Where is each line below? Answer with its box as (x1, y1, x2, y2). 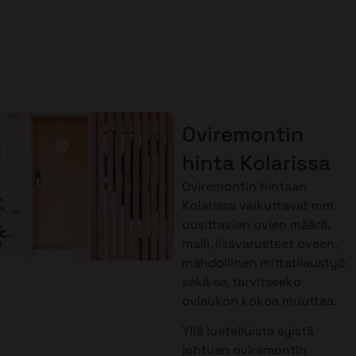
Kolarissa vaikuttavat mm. (181, 196, 336, 214)
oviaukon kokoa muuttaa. (181, 292, 337, 309)
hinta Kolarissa (181, 149, 331, 176)
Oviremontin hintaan (181, 177, 307, 195)
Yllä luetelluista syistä (181, 323, 314, 340)
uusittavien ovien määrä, (181, 215, 330, 233)
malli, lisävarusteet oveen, (181, 234, 337, 252)
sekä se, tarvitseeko (181, 273, 301, 290)
